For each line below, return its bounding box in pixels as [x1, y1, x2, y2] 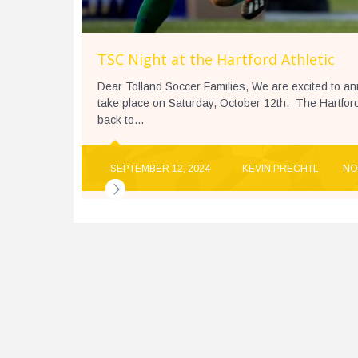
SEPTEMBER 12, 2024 [110, 163, 210, 175]
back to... [97, 113, 144, 127]
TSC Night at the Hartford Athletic [97, 50, 335, 70]
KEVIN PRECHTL [242, 163, 319, 175]
